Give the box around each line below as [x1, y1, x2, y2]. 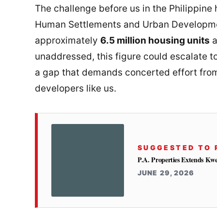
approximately [35, 35, 100, 46]
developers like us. [35, 83, 116, 94]
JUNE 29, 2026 [138, 169, 195, 177]
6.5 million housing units [100, 35, 210, 46]
